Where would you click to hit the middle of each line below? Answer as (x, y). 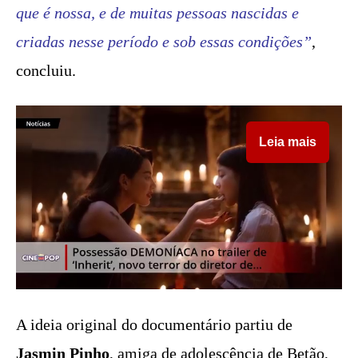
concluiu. (46, 71)
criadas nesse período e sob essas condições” (164, 42)
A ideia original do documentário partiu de (154, 324)
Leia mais (288, 142)
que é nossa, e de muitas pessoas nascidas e (157, 13)
